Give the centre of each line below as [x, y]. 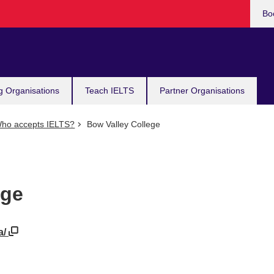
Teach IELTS [109, 91]
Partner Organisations [202, 91]
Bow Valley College [122, 124]
